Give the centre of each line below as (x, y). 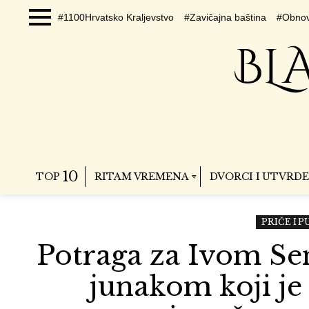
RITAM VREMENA (142, 177)
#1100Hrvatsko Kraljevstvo (116, 17)
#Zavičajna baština (225, 17)
